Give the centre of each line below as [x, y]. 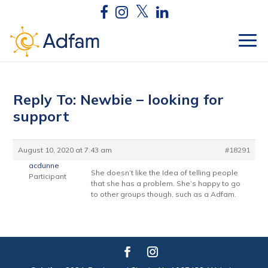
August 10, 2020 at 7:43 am [65, 150]
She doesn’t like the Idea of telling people [165, 173]
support [42, 116]
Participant [48, 176]
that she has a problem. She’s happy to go [166, 183]
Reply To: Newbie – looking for [119, 99]
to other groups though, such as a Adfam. [164, 194]
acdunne [44, 165]
